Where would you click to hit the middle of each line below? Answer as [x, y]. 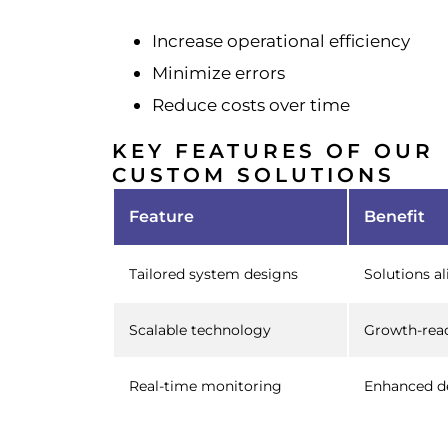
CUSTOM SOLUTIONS [253, 174]
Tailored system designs [213, 273]
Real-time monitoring [205, 385]
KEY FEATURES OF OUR [273, 150]
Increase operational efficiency [281, 40]
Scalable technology [200, 329]
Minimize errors [218, 72]
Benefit [394, 216]
